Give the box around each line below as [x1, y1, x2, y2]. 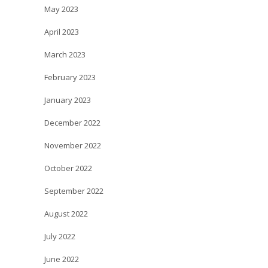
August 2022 [44, 208, 88, 219]
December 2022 [44, 117, 100, 128]
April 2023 [44, 26, 79, 37]
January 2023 [44, 95, 91, 105]
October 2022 [44, 163, 92, 173]
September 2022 [44, 185, 103, 196]
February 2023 [44, 72, 96, 83]
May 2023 [44, 4, 78, 14]
